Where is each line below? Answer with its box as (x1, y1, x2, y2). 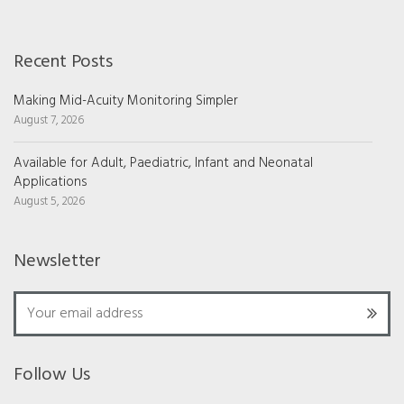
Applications (14, 170, 87, 193)
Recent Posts (14, 47, 113, 77)
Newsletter (14, 246, 101, 276)
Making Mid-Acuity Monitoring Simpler (14, 89, 238, 112)
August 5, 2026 (14, 192, 85, 211)
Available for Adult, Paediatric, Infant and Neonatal (14, 151, 313, 174)
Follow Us (14, 360, 91, 390)
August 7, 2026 (14, 111, 84, 130)
